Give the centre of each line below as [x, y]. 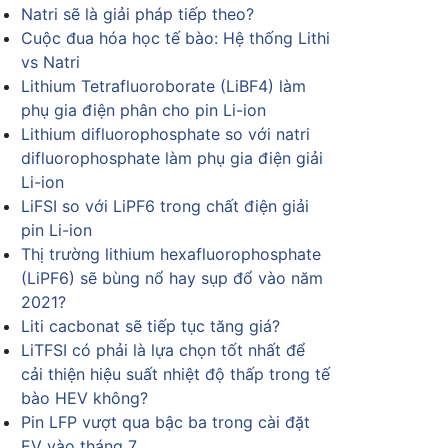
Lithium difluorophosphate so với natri [165, 134]
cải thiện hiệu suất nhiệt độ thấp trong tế [175, 374]
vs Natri [50, 62]
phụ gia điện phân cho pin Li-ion [143, 110]
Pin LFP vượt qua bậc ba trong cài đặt [165, 422]
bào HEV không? [84, 398]
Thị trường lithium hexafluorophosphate [171, 254]
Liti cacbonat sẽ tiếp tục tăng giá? [150, 326]
